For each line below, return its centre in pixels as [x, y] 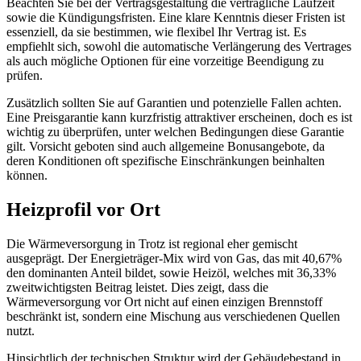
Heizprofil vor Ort [83, 209]
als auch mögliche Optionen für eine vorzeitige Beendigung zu [165, 60]
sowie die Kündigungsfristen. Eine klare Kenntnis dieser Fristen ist [176, 17]
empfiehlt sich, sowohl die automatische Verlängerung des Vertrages [179, 46]
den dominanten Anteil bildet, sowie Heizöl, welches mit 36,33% [171, 272]
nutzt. [21, 330]
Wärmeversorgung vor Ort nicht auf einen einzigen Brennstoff [164, 301]
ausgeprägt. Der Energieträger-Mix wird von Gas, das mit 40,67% [174, 258]
